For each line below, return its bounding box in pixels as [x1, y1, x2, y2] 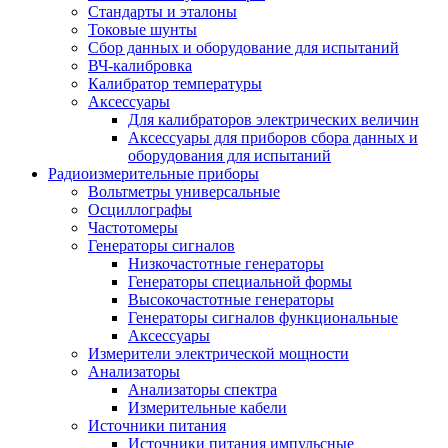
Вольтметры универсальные [88, 183, 280, 200]
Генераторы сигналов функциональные [128, 309, 398, 326]
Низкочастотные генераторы [128, 255, 324, 272]
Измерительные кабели [128, 399, 287, 416]
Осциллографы [88, 201, 192, 218]
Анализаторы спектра [128, 381, 277, 398]
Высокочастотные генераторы [128, 291, 334, 308]
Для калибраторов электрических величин [128, 111, 419, 128]
